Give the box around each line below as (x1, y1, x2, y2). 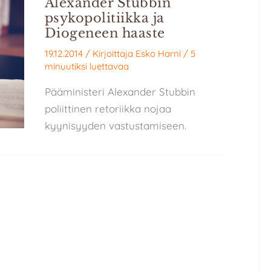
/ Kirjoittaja (85, 48, 135, 60)
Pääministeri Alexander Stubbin (44, 85, 195, 99)
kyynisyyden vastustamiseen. (44, 119, 186, 132)
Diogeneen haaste (44, 25, 165, 41)
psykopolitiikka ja (44, 10, 165, 26)
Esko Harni (135, 48, 181, 60)
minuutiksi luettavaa (44, 60, 129, 73)
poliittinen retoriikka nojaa (44, 102, 171, 116)
